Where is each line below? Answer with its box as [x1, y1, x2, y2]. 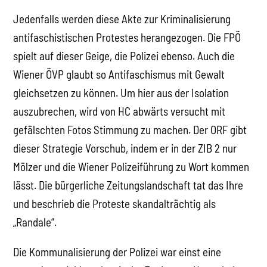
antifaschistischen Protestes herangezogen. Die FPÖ [13, 30, 241, 44]
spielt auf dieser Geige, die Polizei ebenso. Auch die [13, 48, 235, 63]
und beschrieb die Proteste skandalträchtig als [13, 196, 216, 210]
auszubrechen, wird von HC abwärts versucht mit [13, 104, 226, 118]
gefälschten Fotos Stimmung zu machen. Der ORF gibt [13, 122, 247, 136]
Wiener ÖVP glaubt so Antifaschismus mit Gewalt [13, 67, 225, 81]
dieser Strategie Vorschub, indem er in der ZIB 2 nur [13, 141, 237, 155]
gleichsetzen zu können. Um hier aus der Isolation [13, 85, 229, 100]
